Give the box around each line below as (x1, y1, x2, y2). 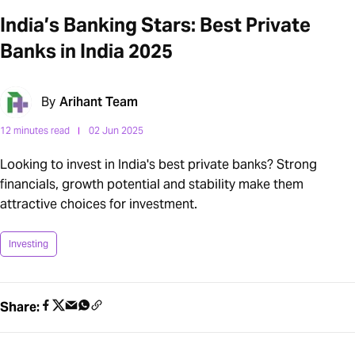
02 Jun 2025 (89, 124, 143, 137)
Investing (9, 238, 48, 250)
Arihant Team (59, 94, 138, 111)
